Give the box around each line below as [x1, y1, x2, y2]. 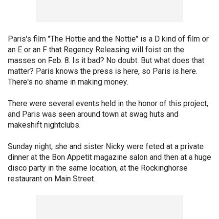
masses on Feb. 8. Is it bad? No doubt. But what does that [8, 56, 204, 65]
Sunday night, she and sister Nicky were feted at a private [8, 142, 204, 151]
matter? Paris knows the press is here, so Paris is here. [8, 66, 197, 76]
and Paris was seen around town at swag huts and [8, 109, 178, 119]
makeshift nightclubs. [8, 120, 81, 130]
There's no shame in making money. [8, 77, 128, 87]
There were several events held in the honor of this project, [8, 99, 208, 108]
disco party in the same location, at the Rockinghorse [8, 163, 188, 173]
